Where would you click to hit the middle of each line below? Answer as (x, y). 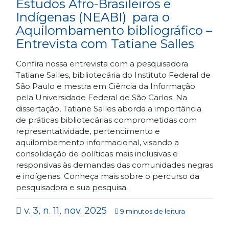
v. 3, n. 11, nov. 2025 (64, 211)
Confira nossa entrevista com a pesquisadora (102, 64)
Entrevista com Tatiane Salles (105, 44)
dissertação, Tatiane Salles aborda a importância (109, 109)
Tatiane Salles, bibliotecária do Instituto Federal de (113, 75)
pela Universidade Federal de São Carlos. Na (101, 97)
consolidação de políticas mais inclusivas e (97, 154)
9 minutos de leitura (152, 211)
